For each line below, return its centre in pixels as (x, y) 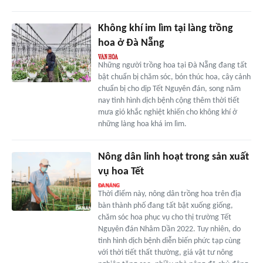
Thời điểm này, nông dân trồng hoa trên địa (169, 194)
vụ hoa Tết (121, 171)
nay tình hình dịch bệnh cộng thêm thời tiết (168, 100)
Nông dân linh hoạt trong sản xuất (173, 157)
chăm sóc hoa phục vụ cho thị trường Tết (164, 217)
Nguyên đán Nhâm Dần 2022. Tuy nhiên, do (169, 229)
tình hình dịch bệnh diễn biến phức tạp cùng (169, 241)
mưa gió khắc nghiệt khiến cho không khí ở (167, 112)
